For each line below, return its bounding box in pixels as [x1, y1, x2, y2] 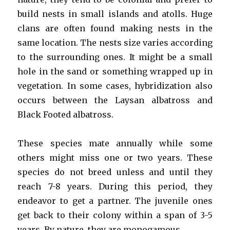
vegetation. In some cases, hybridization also [17, 80, 213, 91]
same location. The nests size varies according [17, 37, 213, 48]
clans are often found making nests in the [17, 23, 213, 33]
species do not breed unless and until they [17, 166, 213, 177]
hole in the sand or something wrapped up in [17, 66, 213, 76]
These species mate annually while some [17, 138, 213, 148]
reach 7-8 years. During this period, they [17, 181, 213, 191]
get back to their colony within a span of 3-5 [17, 209, 213, 220]
